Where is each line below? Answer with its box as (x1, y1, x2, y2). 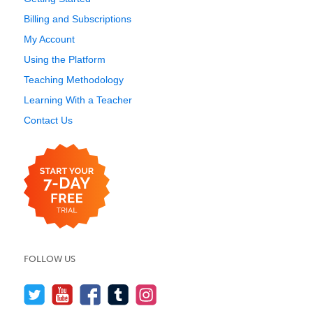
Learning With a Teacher (24, 94, 132, 105)
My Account (24, 34, 75, 45)
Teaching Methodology (24, 74, 124, 85)
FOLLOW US (24, 254, 75, 264)
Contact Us (24, 115, 73, 126)
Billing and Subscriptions (24, 13, 131, 24)
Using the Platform (24, 54, 105, 65)
